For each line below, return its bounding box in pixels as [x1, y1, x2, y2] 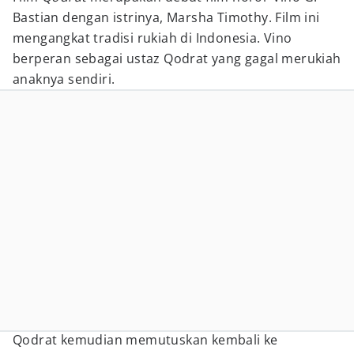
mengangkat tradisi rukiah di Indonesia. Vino [13, 29, 292, 47]
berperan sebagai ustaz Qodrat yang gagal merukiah [13, 50, 341, 67]
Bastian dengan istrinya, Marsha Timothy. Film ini [13, 9, 320, 26]
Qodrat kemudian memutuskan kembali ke [13, 331, 278, 348]
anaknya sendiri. [13, 70, 119, 88]
